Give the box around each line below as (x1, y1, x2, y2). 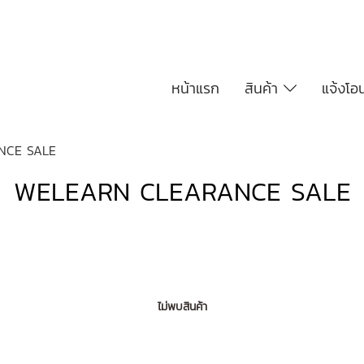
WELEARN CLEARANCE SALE (13, 172, 351, 211)
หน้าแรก (171, 76, 219, 99)
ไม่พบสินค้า (157, 298, 207, 315)
